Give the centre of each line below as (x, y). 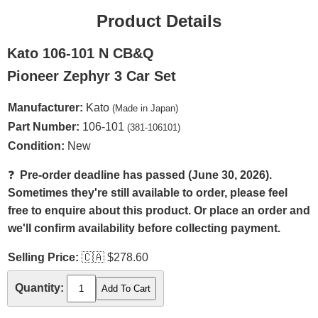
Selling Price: (43, 257)
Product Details (159, 21)
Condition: (36, 146)
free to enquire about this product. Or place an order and (159, 210)
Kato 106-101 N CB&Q (81, 53)
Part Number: (44, 127)
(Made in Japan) (145, 108)
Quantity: (39, 288)
